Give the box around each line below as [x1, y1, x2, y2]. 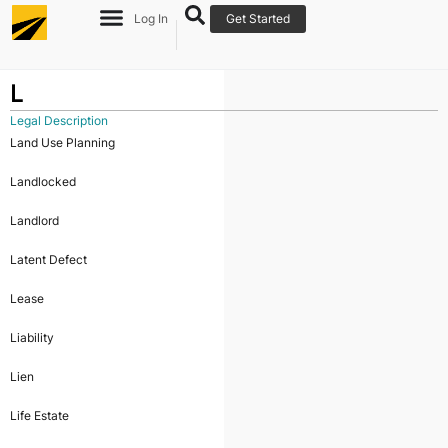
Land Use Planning [10, 135, 115, 150]
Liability [10, 330, 54, 345]
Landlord [10, 213, 59, 228]
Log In [134, 11, 169, 26]
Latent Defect [10, 252, 87, 267]
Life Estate [10, 408, 69, 423]
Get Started [226, 11, 291, 26]
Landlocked [10, 174, 76, 189]
